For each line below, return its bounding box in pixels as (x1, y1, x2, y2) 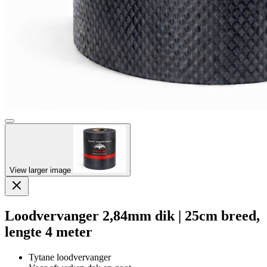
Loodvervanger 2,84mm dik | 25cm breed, (5, 207, 260, 223)
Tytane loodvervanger (29, 252, 111, 262)
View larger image (10, 165, 73, 175)
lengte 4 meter (5, 223, 92, 240)
